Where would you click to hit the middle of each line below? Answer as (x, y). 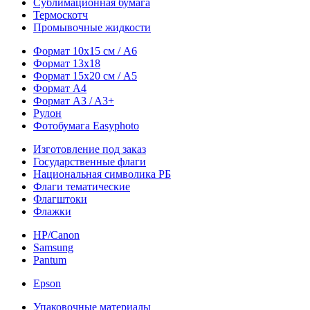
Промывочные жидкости (92, 27)
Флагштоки (60, 199)
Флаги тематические (82, 186)
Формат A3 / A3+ (74, 101)
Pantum (50, 260)
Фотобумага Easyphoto (86, 126)
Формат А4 (60, 88)
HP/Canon (56, 235)
